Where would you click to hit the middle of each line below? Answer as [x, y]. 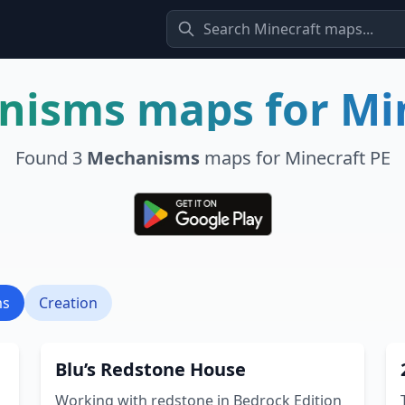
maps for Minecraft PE [295, 158]
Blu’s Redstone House [151, 369]
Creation [68, 303]
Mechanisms [143, 158]
